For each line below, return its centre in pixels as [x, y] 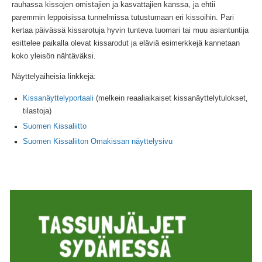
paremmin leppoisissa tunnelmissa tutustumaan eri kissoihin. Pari [123, 18]
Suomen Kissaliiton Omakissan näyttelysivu [97, 141]
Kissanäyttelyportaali [58, 98]
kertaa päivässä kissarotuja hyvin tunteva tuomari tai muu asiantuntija [130, 31]
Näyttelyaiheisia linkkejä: [54, 77]
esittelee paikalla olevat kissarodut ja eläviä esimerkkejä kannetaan [125, 44]
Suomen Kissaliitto [54, 126]
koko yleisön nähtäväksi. [54, 56]
